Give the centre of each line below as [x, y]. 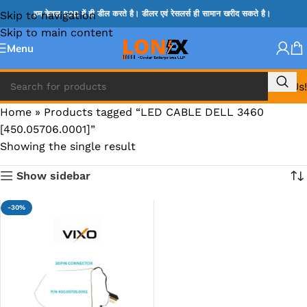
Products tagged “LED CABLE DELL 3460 [154, 112]
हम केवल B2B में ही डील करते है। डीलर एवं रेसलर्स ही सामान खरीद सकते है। [153, 14]
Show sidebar [53, 176]
